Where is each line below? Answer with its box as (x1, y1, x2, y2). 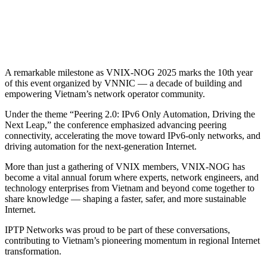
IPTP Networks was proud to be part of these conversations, (5, 224, 230, 235)
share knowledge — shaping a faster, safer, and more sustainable (5, 193, 246, 204)
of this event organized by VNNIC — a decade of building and (5, 77, 242, 88)
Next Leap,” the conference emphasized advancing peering (5, 119, 226, 130)
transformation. (5, 246, 61, 256)
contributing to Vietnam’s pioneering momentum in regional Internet (5, 235, 260, 246)
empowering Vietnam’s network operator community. (5, 88, 205, 99)
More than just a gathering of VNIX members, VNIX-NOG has (5, 161, 245, 172)
